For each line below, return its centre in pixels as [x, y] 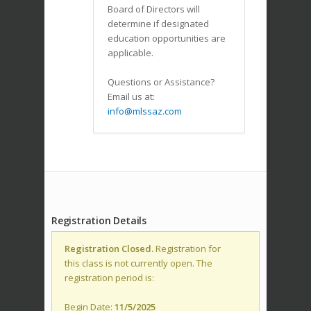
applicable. [131, 53]
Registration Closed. [109, 249]
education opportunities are [167, 39]
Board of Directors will [154, 9]
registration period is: [109, 278]
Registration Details [99, 221]
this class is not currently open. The [138, 263]
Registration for [187, 249]
